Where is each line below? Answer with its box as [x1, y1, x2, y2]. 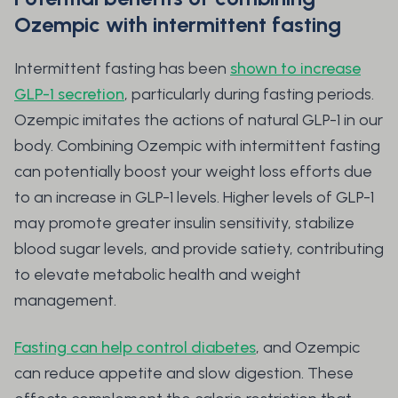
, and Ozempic [256, 338, 360, 358]
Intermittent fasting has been [14, 59, 230, 79]
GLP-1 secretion [14, 84, 124, 105]
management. [14, 291, 116, 311]
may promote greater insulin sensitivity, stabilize [14, 213, 354, 234]
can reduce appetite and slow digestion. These [14, 363, 354, 384]
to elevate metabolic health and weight [14, 265, 301, 285]
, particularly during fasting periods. [124, 84, 374, 105]
